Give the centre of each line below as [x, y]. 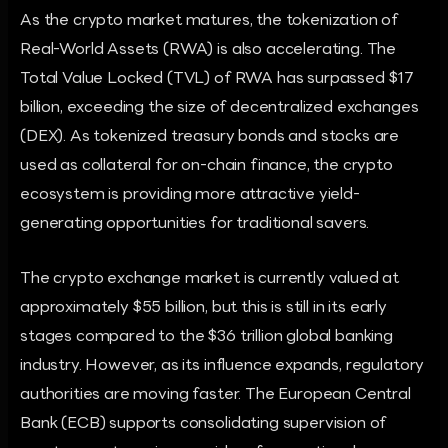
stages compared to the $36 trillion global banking [206, 337]
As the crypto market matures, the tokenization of [209, 21]
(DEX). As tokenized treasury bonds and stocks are [210, 137]
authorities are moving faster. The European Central [215, 395]
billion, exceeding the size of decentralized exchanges [219, 108]
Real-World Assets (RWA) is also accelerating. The [208, 50]
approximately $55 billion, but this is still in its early [203, 308]
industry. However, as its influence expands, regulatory [222, 366]
